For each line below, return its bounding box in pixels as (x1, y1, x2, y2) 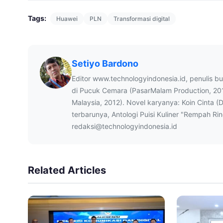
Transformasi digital (113, 14, 170, 22)
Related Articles (28, 164, 106, 176)
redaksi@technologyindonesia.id (72, 121, 177, 130)
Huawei (56, 14, 78, 22)
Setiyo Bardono (72, 58, 138, 69)
